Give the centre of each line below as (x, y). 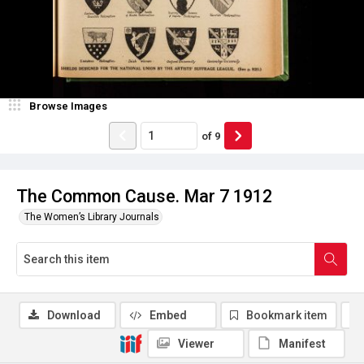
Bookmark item (287, 315)
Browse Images (68, 106)
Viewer (196, 344)
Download (74, 315)
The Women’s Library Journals (92, 217)
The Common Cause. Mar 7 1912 (144, 196)
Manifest (302, 344)
